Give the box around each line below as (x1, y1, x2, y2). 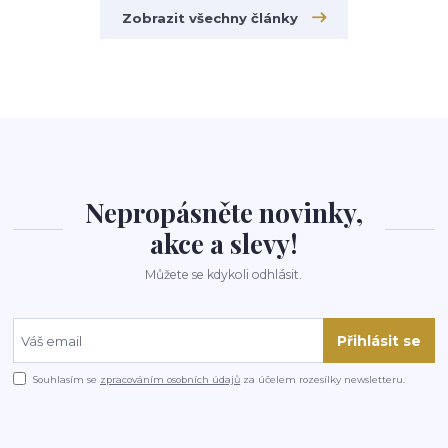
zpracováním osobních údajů (100, 374, 241, 385)
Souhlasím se (33, 374, 101, 385)
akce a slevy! (149, 225, 298, 261)
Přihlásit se (336, 331, 421, 350)
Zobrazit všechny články (122, 9, 299, 26)
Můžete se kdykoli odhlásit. (145, 267, 303, 283)
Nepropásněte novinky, (84, 194, 363, 230)
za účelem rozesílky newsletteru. (240, 374, 406, 385)
